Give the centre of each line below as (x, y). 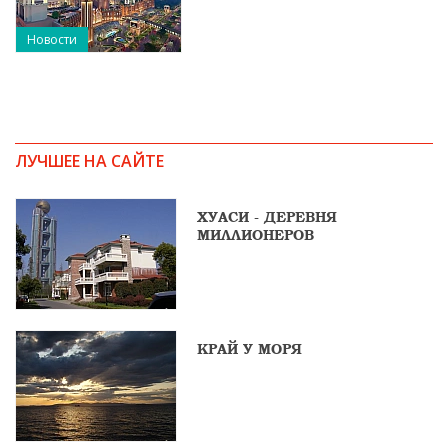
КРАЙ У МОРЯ (249, 349)
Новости (52, 40)
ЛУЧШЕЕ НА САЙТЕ (89, 161)
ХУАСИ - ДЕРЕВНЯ (267, 217)
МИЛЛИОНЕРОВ (255, 235)
